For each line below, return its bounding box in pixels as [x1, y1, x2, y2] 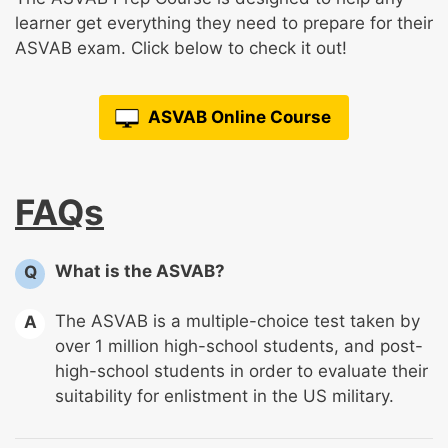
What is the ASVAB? [55, 260, 225, 281]
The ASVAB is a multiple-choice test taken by [55, 311, 420, 332]
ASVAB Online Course [147, 106, 331, 127]
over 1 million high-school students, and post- [55, 336, 423, 357]
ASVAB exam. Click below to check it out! [15, 38, 347, 59]
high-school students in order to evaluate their [55, 361, 428, 382]
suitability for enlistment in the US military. [55, 386, 394, 407]
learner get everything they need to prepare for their [15, 13, 433, 34]
